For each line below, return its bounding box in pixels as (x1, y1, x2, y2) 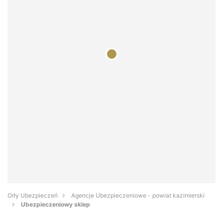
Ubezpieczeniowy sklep (21, 201, 90, 209)
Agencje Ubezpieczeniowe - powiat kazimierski (71, 192, 205, 200)
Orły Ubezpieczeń (7, 192, 58, 200)
